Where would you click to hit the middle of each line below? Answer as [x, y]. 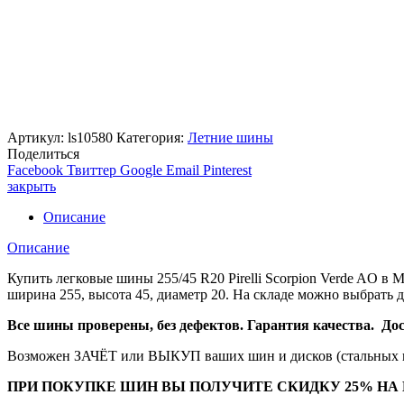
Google [141, 170]
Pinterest [227, 170]
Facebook [35, 170]
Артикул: [37, 138]
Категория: [152, 138]
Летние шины [230, 138]
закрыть [32, 187]
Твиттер [92, 170]
